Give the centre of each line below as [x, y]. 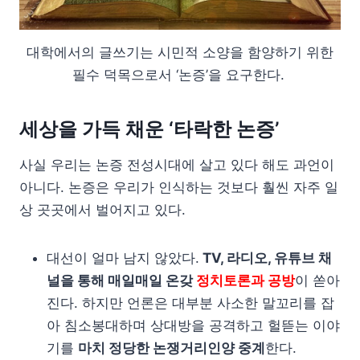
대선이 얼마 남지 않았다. [123, 258]
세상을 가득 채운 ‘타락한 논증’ [151, 129]
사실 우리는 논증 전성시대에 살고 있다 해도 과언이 [177, 165]
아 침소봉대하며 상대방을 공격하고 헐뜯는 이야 [193, 326]
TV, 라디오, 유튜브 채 [266, 258]
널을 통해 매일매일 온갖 [121, 281]
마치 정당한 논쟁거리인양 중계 [172, 348]
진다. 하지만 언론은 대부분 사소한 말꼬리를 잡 [190, 303]
